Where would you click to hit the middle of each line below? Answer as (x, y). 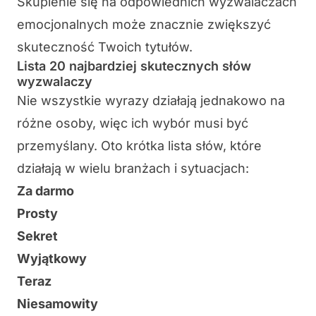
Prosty (37, 214)
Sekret (37, 236)
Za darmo (45, 191)
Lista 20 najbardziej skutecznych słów (134, 66)
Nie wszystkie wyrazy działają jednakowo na (151, 101)
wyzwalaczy (55, 82)
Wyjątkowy (52, 259)
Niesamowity (57, 304)
